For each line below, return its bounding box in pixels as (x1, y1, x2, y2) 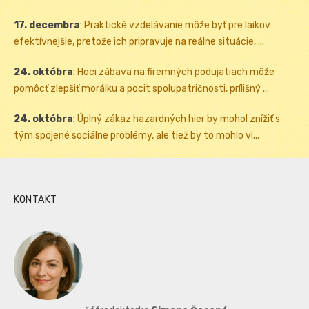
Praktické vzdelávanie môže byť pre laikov (84, 19, 270, 32)
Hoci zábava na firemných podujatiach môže (77, 66, 275, 79)
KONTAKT (14, 194, 57, 206)
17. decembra (14, 19, 80, 32)
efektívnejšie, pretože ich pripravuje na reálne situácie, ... (14, 36, 264, 48)
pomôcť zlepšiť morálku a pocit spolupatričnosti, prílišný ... (14, 83, 269, 95)
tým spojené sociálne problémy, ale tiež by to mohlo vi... (14, 130, 259, 142)
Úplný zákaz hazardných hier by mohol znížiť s (77, 113, 280, 126)
